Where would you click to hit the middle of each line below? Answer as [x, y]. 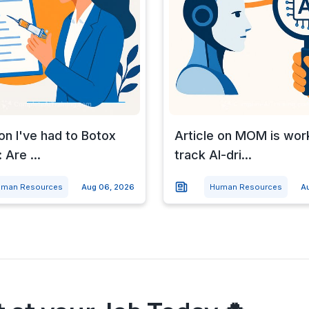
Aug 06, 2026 [108, 187]
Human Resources [246, 187]
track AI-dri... [213, 154]
